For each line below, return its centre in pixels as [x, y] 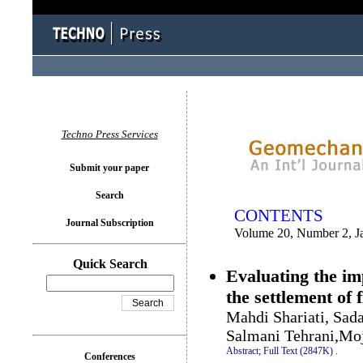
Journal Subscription [109, 223]
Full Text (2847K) [298, 351]
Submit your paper [109, 168]
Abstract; [243, 351]
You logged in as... [230, 113]
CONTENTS [279, 216]
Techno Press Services [109, 134]
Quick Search [110, 264]
